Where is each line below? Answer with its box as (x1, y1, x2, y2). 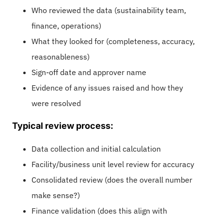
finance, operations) (31, 20, 101, 31)
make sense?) (31, 190, 80, 200)
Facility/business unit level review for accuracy (31, 159, 194, 169)
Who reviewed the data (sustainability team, (31, 5, 186, 15)
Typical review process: (12, 120, 113, 131)
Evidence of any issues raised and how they (31, 82, 183, 93)
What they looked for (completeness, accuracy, (31, 36, 195, 46)
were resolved (31, 98, 81, 108)
